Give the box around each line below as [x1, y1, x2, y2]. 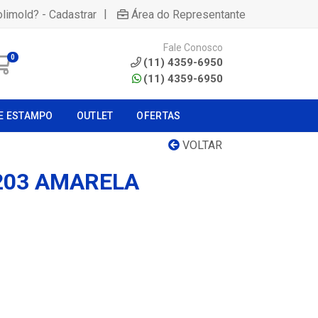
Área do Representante [131, 7, 246, 21]
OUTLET [76, 110, 114, 121]
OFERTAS [136, 110, 181, 121]
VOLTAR [180, 138, 222, 152]
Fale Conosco [163, 41, 223, 53]
